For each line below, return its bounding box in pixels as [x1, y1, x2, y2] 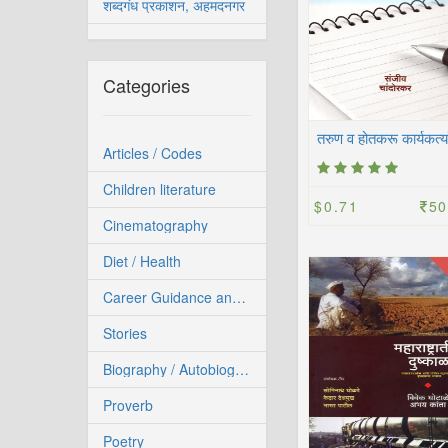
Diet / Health [103, 251, 181, 271]
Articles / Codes [103, 143, 202, 163]
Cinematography [103, 215, 208, 235]
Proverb [103, 395, 153, 415]
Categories [103, 72, 190, 98]
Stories [103, 323, 147, 343]
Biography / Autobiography [235, 359, 249, 379]
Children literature [103, 179, 216, 199]
